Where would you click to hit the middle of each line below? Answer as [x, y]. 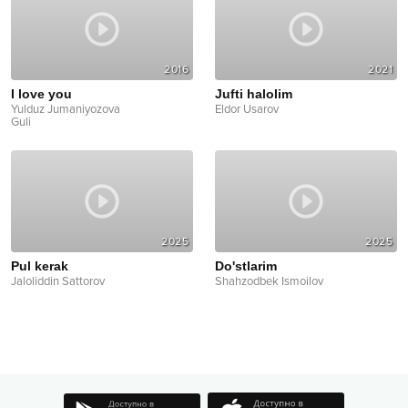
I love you [41, 93]
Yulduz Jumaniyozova [66, 109]
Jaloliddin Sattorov [58, 282]
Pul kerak [40, 266]
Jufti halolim [254, 93]
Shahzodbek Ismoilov [269, 282]
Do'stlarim [246, 266]
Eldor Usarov [247, 109]
